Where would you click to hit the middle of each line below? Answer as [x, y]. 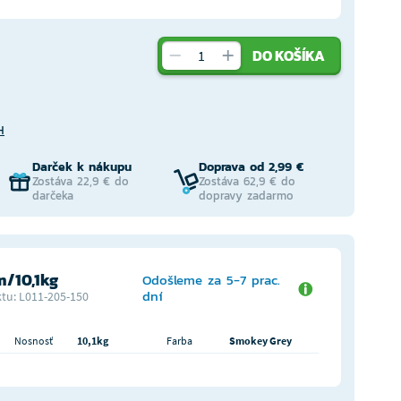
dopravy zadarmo [247, 196]
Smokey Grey [260, 341]
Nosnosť [33, 341]
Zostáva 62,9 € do [247, 181]
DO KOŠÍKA [289, 55]
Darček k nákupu [81, 167]
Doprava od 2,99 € [252, 167]
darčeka [52, 196]
